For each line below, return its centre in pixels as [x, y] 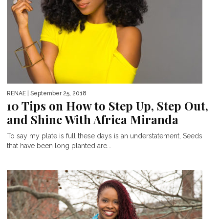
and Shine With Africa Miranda [93, 119]
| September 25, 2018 [56, 93]
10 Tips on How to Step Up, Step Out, [108, 105]
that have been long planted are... [59, 145]
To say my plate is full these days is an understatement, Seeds [105, 136]
